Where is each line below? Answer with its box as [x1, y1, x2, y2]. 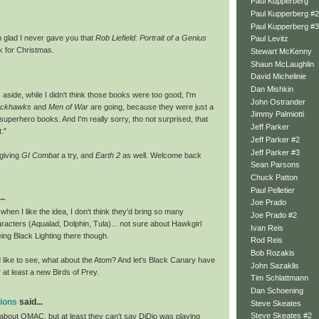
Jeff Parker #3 [251, 147, 300, 157]
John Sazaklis [251, 261, 299, 270]
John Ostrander [251, 97, 305, 106]
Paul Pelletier [251, 185, 295, 194]
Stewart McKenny [251, 47, 312, 56]
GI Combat [21, 150, 59, 159]
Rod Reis [251, 236, 283, 245]
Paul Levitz [251, 34, 288, 43]
